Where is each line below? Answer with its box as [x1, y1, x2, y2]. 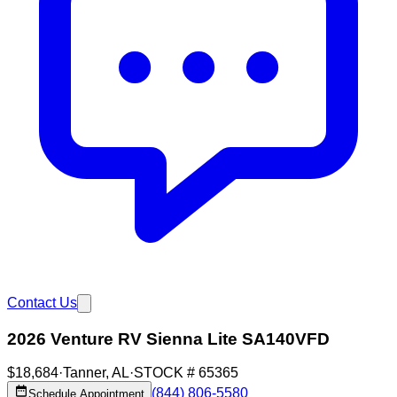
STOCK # [134, 365, 198, 381]
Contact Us [7, 295, 77, 310]
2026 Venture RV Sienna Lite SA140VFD [7, 329, 330, 348]
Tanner [63, 365, 105, 381]
